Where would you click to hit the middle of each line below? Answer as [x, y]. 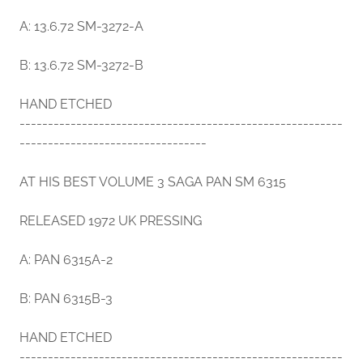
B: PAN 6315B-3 [66, 299]
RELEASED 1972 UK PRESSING [111, 221]
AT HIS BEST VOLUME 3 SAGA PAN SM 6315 [153, 182]
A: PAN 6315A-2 [66, 260]
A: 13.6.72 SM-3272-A [81, 26]
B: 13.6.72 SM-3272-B [81, 65]
